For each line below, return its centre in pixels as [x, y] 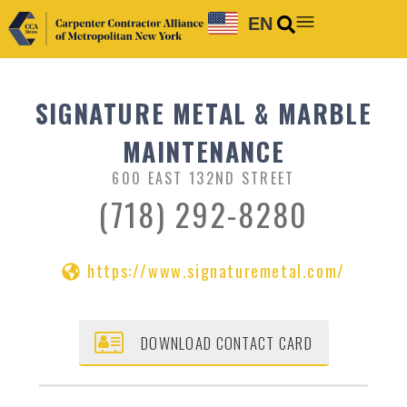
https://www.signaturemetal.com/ [216, 271]
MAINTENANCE [203, 152]
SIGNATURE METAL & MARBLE [203, 114]
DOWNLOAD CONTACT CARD [227, 342]
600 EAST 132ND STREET [203, 179]
